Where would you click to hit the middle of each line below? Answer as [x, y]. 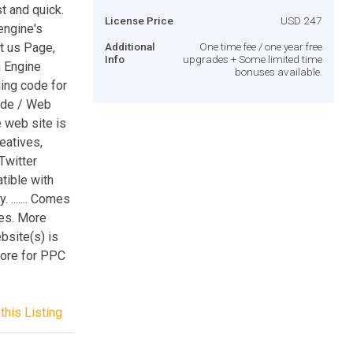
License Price [139, 20]
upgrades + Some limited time [253, 59]
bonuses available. [279, 71]
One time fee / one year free [261, 46]
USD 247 [301, 20]
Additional [130, 46]
